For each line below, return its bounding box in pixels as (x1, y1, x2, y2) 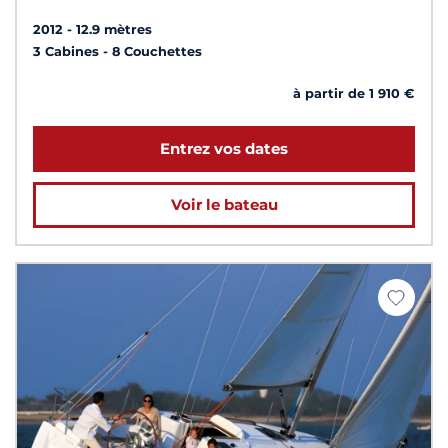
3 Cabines (33, 44, 103, 60)
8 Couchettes (112, 44, 202, 60)
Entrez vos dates (160, 139, 288, 159)
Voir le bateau (170, 195, 278, 215)
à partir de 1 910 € (293, 86, 415, 102)
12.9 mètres (76, 22, 152, 38)
